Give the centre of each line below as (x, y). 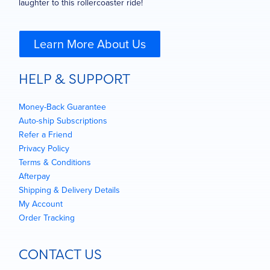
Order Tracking (47, 218)
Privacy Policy (44, 149)
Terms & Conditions (55, 163)
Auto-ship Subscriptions (63, 121)
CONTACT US (60, 255)
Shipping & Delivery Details (69, 190)
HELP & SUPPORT (74, 79)
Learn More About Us (90, 44)
